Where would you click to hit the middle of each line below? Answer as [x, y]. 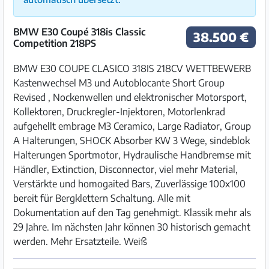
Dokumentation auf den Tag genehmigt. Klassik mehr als [132, 213]
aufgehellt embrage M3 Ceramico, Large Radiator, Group [132, 126]
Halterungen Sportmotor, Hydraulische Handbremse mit [132, 155]
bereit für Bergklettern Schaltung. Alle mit [102, 198]
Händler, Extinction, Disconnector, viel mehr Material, [125, 169]
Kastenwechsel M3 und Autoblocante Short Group [119, 83]
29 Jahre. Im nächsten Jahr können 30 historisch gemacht [132, 227]
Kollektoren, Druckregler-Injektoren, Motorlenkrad [119, 112]
